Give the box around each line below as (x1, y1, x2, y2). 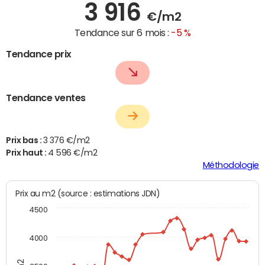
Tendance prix (6, 49, 72, 59)
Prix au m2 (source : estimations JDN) (57, 188, 160, 198)
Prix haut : (6, 148, 49, 157)
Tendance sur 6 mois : (74, 28, 172, 37)
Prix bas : (6, 135, 43, 144)
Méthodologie (202, 160, 259, 169)
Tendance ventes (6, 92, 86, 102)
